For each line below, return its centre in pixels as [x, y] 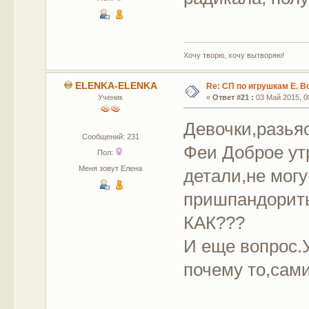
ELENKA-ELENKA [116, 86]
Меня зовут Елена [111, 168]
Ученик [111, 97]
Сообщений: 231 [110, 136]
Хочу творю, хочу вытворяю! [234, 55]
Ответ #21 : [233, 97]
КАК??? [215, 222]
